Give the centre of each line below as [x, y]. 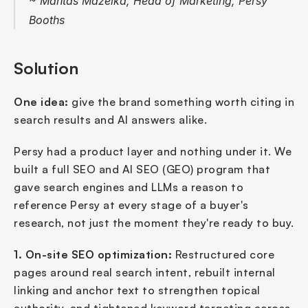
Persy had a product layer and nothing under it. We [153, 152]
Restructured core [223, 255]
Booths [47, 20]
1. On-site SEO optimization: [93, 255]
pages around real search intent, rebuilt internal [145, 273]
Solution [46, 68]
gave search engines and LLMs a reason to [129, 187]
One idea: [41, 102]
